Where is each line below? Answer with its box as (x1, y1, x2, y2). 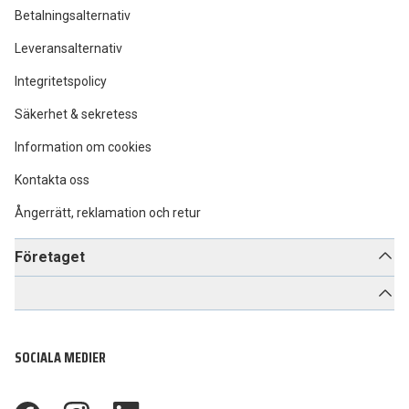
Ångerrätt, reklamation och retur (15, 205, 201, 220)
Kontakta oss (15, 173, 89, 187)
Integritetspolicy (15, 74, 107, 89)
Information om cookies (15, 140, 152, 154)
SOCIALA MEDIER (15, 346, 106, 369)
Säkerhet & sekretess (15, 107, 138, 121)
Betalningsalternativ (15, 8, 131, 23)
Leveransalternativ (15, 41, 122, 56)
